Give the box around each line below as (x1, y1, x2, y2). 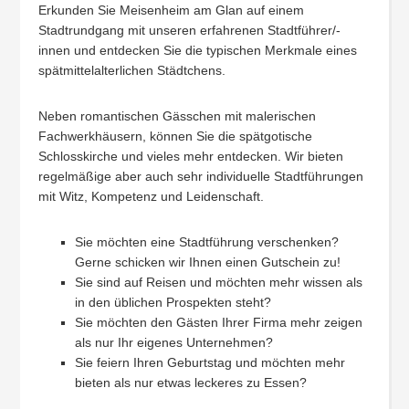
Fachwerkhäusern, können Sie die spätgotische (38, 129, 313, 143)
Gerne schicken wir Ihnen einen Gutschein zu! (75, 255, 341, 269)
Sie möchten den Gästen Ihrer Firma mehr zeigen (75, 315, 363, 330)
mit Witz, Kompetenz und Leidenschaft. (38, 189, 265, 204)
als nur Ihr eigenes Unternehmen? (75, 335, 274, 350)
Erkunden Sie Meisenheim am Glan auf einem (38, 3, 305, 17)
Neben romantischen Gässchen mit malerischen (38, 109, 317, 123)
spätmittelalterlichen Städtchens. (38, 63, 226, 78)
